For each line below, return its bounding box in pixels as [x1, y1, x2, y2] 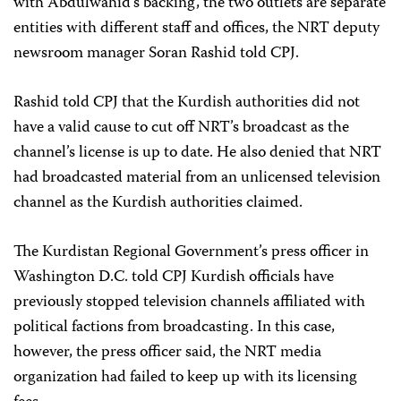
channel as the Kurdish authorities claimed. [13, 189, 303, 217]
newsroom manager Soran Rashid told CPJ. [13, 39, 299, 67]
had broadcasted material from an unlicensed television [13, 164, 380, 192]
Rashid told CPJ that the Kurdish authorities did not [13, 89, 360, 116]
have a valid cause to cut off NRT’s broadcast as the [13, 114, 349, 141]
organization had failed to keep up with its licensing [13, 363, 357, 391]
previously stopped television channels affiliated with [13, 288, 365, 316]
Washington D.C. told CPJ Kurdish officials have [13, 263, 334, 291]
